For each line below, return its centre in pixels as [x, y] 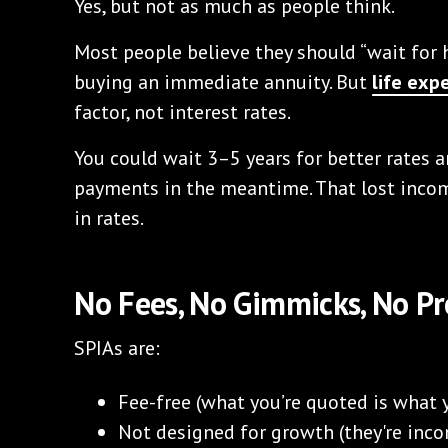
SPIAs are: [117, 347]
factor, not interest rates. [183, 111]
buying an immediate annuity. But [223, 81]
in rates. [109, 217]
